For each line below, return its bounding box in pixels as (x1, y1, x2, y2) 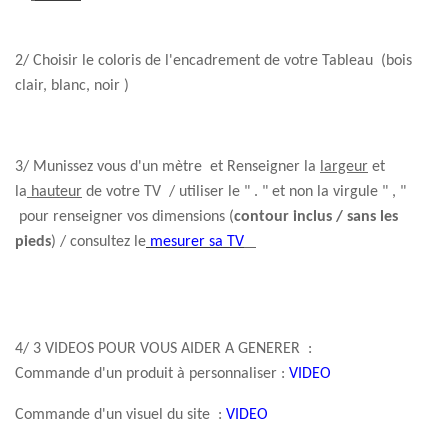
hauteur (27, 183, 82, 200)
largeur (320, 158, 368, 175)
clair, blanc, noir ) (15, 77, 129, 94)
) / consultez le (51, 233, 146, 250)
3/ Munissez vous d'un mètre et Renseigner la (15, 158, 320, 175)
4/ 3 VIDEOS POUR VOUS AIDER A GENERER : (15, 340, 312, 357)
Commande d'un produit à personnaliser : (15, 365, 289, 382)
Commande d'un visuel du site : (15, 406, 226, 423)
